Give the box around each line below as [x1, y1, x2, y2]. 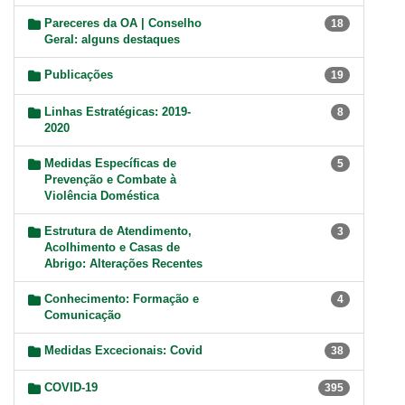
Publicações [44, 68, 113, 82]
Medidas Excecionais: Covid [44, 344, 202, 358]
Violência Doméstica [44, 189, 159, 203]
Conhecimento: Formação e [44, 292, 199, 306]
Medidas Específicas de [44, 156, 176, 171]
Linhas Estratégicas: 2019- [44, 105, 191, 119]
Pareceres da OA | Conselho [44, 16, 202, 31]
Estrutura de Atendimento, [44, 224, 192, 239]
